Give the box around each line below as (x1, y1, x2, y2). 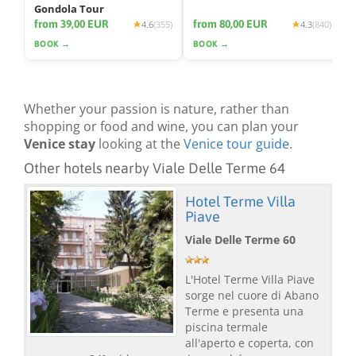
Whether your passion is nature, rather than (24, 100, 289, 118)
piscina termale (185, 319, 268, 335)
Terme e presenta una (185, 304, 304, 319)
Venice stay (24, 135, 95, 153)
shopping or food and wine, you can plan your (24, 118, 299, 136)
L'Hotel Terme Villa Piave (185, 272, 315, 288)
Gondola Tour (34, 2, 104, 17)
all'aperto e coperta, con (185, 335, 314, 351)
